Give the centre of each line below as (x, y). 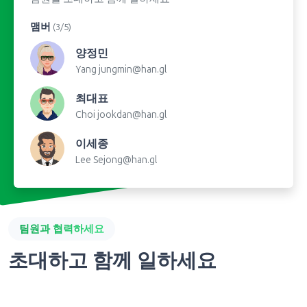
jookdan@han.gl (132, 114)
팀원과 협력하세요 (62, 229)
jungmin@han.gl (133, 69)
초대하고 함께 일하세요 (112, 260)
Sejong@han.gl (125, 160)
